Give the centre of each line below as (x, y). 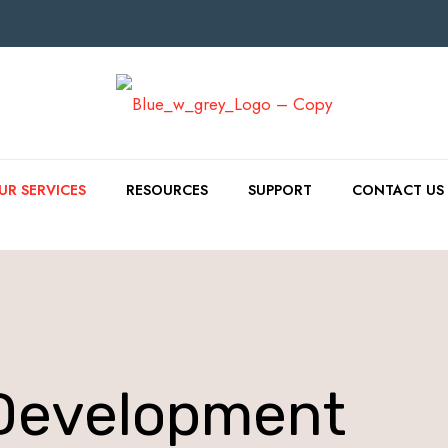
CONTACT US (398, 190)
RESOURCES (167, 190)
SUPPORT (280, 190)
